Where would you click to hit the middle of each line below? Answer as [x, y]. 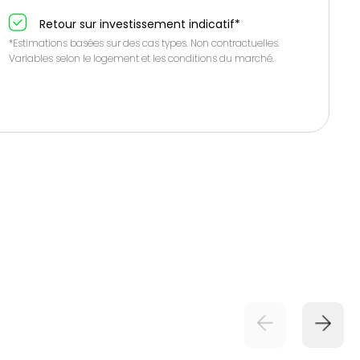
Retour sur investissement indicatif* [139, 24]
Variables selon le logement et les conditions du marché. [141, 58]
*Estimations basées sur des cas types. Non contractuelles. [144, 43]
